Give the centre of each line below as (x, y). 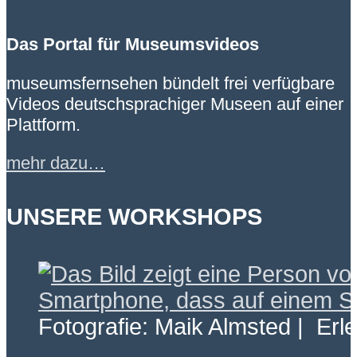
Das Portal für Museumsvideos (133, 45)
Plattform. (43, 124)
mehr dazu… (56, 163)
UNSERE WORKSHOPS (134, 217)
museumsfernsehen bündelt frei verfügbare (171, 83)
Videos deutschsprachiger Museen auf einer (175, 104)
